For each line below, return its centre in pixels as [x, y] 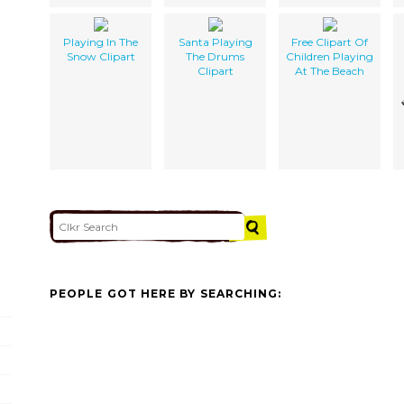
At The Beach [330, 70]
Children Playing [330, 56]
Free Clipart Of [330, 41]
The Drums [215, 56]
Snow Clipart [101, 56]
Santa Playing [215, 41]
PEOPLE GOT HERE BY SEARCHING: [166, 294]
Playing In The [101, 41]
